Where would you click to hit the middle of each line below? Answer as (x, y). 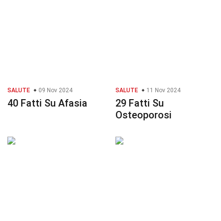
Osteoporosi (144, 115)
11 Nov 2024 (163, 91)
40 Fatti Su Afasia (47, 103)
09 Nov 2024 (55, 91)
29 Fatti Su (140, 103)
